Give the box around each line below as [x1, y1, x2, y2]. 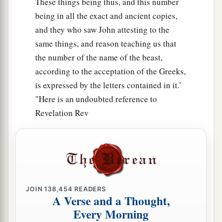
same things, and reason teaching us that [35, 38, 176, 50]
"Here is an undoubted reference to [35, 93, 157, 105]
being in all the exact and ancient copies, [35, 10, 177, 22]
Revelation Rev [35, 107, 89, 119]
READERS [72, 185, 106, 193]
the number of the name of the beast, [35, 52, 163, 63]
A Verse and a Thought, [52, 192, 170, 210]
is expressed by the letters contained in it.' [35, 79, 181, 91]
